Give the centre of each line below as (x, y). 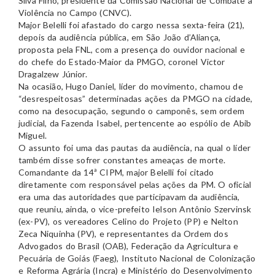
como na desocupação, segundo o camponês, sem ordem (131, 111)
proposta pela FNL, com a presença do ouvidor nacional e (132, 50)
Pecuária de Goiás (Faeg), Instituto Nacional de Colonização (137, 258)
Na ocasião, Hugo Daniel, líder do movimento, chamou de (131, 87)
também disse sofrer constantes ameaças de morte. (122, 160)
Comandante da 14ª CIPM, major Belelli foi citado (116, 172)
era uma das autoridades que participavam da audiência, (129, 197)
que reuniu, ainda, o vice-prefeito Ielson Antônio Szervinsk (135, 209)
